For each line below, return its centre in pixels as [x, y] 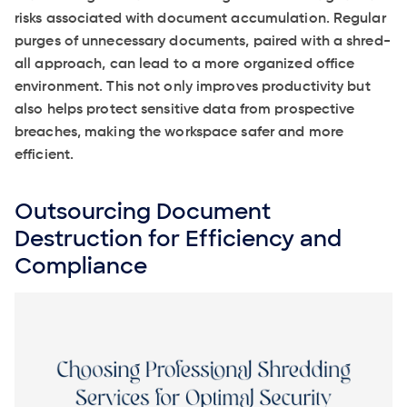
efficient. [45, 156]
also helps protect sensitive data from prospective [185, 110]
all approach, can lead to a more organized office [185, 65]
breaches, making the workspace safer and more [179, 133]
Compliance [81, 266]
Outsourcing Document [143, 212]
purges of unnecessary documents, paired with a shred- [203, 42]
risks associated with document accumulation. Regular [200, 20]
